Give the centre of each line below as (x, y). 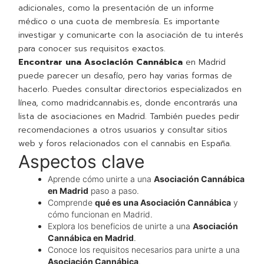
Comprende (72, 203)
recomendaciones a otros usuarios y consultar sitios (123, 130)
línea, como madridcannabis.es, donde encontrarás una (128, 103)
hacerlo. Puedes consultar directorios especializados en (130, 90)
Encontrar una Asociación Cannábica (101, 62)
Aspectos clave (82, 162)
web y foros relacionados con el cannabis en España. (125, 144)
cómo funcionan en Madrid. (100, 214)
